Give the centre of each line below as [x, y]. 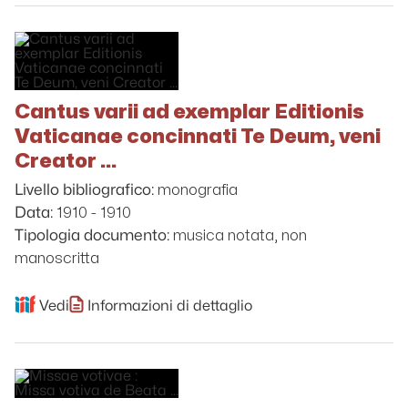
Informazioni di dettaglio [169, 306]
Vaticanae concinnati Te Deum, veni [198, 136]
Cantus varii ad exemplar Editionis [189, 112]
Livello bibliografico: [84, 190]
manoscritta [57, 258]
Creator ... [66, 161]
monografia [198, 190]
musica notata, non [240, 235]
